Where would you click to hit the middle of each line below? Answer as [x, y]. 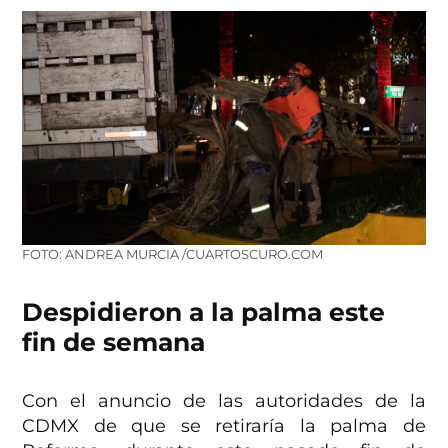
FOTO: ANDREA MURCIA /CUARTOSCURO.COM [173, 255]
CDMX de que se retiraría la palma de [224, 426]
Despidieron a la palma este [204, 312]
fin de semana [114, 342]
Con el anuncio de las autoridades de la [224, 401]
